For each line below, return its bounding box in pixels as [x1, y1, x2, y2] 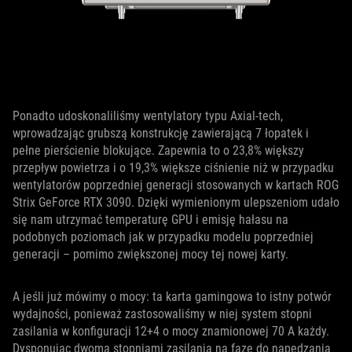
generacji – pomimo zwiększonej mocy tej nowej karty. [13, 247, 288, 262]
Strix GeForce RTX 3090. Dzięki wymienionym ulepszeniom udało [13, 195, 339, 211]
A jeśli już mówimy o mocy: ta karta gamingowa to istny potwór [13, 289, 332, 305]
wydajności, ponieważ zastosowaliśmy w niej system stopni [13, 306, 312, 322]
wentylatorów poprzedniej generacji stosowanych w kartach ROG [13, 178, 339, 193]
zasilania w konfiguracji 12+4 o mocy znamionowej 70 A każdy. [13, 324, 329, 339]
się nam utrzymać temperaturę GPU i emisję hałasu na [13, 212, 288, 228]
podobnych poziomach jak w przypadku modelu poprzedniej [13, 229, 313, 245]
